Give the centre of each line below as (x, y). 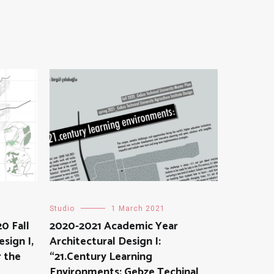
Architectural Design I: (105, 242)
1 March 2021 (138, 209)
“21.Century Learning (101, 257)
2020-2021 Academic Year (114, 227)
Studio (62, 209)
